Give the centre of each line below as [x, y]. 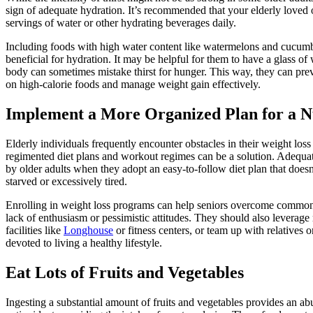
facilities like [35, 230]
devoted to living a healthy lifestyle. [84, 242]
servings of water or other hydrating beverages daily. [121, 23]
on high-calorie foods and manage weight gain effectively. [133, 84]
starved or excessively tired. [66, 181]
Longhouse [88, 230]
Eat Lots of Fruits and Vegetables [125, 272]
